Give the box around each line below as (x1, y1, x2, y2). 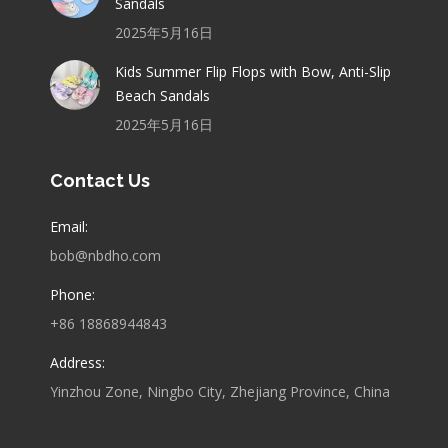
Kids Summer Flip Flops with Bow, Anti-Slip (115, 62, 391, 82)
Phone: (50, 285, 95, 305)
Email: (50, 217, 88, 237)
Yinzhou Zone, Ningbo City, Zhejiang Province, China (50, 382, 390, 402)
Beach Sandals (115, 86, 210, 106)
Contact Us (50, 170, 150, 192)
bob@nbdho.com (50, 246, 161, 266)
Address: (50, 353, 105, 373)
